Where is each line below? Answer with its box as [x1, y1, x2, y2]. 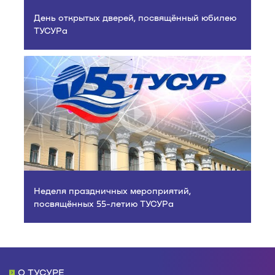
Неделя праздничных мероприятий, [34, 185, 191, 196]
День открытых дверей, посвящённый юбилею [34, 12, 236, 23]
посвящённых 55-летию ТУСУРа [34, 198, 174, 209]
